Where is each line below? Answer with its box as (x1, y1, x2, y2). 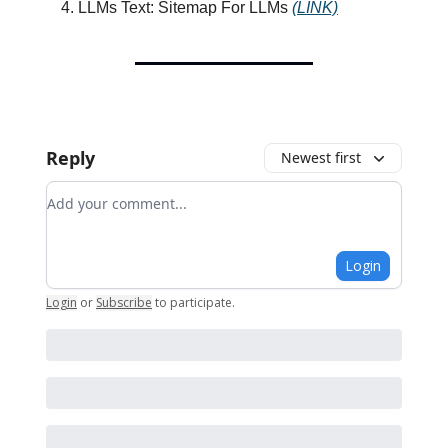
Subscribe (96, 293, 152, 311)
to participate (155, 293, 232, 311)
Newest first (281, 147, 361, 167)
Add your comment (46, 181, 192, 204)
